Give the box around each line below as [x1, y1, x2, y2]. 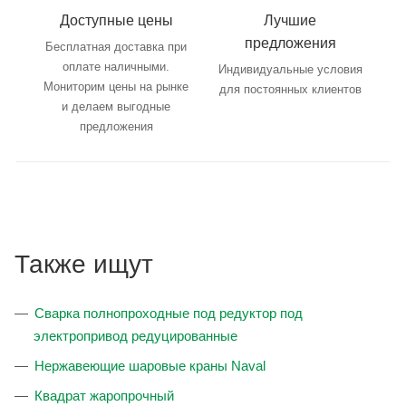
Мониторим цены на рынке [43, 80, 188, 94]
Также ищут [14, 250, 153, 279]
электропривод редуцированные [34, 328, 237, 344]
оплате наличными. [63, 60, 169, 74]
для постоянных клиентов [218, 82, 362, 97]
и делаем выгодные [62, 100, 170, 114]
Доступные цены [59, 13, 173, 29]
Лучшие [264, 13, 316, 29]
